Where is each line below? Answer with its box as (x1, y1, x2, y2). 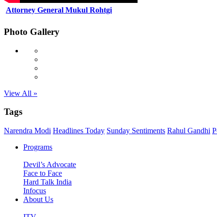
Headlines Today (53, 126, 105, 135)
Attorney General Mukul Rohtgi (6, 6, 112, 15)
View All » (4, 89, 37, 97)
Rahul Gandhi (167, 126, 210, 135)
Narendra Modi (4, 126, 51, 135)
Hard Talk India (23, 178, 72, 186)
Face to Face (23, 169, 62, 178)
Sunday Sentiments (107, 126, 165, 135)
